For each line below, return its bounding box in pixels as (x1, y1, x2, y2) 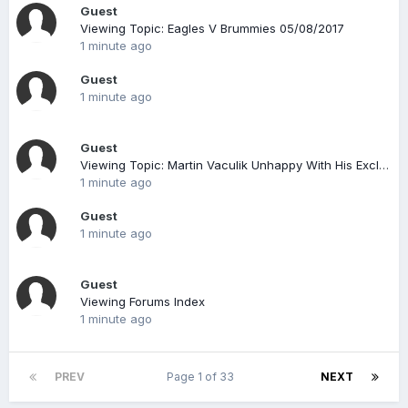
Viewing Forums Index (80, 294, 205, 309)
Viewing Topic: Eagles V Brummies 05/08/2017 (80, 21, 344, 36)
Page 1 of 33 (166, 370, 240, 383)
